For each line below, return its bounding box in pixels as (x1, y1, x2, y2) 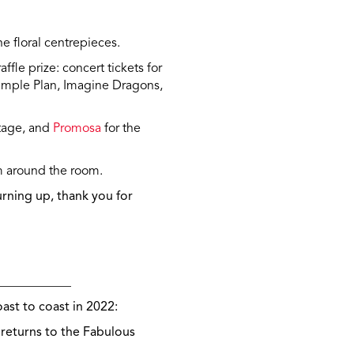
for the (101, 122, 141, 136)
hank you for (62, 190, 133, 204)
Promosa (53, 122, 101, 136)
